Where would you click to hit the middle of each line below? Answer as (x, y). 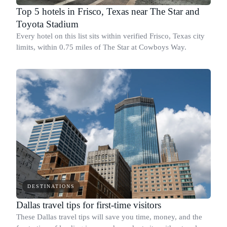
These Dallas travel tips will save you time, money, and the (109, 217)
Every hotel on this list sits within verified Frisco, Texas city (110, 36)
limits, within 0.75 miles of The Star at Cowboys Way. (101, 47)
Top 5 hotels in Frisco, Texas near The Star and (108, 11)
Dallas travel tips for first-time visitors (89, 205)
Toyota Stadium (47, 24)
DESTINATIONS (51, 186)
